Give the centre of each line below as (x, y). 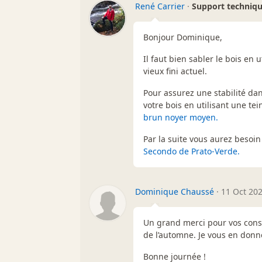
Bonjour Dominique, (183, 37)
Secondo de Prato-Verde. (192, 151)
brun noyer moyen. (181, 117)
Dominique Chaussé (175, 191)
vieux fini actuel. (175, 71)
